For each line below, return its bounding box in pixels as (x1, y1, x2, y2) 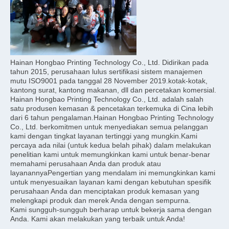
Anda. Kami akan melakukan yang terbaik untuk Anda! (10, 215, 185, 223)
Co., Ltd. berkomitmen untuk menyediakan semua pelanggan (10, 123, 208, 131)
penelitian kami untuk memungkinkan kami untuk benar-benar (10, 150, 210, 159)
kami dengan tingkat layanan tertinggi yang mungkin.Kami (10, 132, 197, 141)
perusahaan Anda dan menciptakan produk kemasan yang (10, 187, 199, 196)
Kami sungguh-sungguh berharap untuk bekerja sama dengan (10, 205, 212, 214)
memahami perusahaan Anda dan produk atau (10, 159, 161, 168)
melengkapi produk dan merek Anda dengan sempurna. (10, 196, 191, 205)
